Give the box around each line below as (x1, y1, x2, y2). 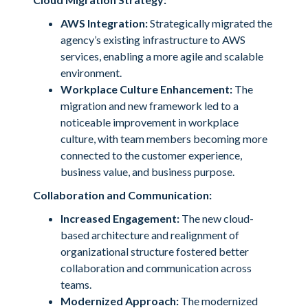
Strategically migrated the (148, 16, 272, 30)
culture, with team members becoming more (60, 132, 267, 145)
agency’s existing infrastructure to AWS (60, 33, 245, 46)
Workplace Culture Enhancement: (60, 82, 232, 96)
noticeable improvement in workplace (60, 115, 239, 129)
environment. (60, 66, 122, 79)
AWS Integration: (60, 16, 148, 30)
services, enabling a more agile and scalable (60, 49, 263, 63)
